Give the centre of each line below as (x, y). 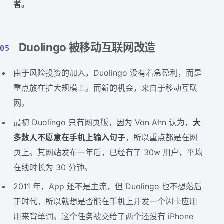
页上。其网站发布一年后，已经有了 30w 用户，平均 (108, 152)
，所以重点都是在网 (162, 137)
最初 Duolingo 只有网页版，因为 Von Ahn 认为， (103, 122)
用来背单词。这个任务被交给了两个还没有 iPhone (104, 217)
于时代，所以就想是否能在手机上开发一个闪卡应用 (106, 202)
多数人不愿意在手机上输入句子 (70, 137)
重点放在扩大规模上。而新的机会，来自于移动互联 (106, 88)
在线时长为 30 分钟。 (53, 167)
